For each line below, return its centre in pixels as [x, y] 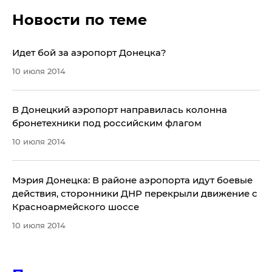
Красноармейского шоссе [76, 207]
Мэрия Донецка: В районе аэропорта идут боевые [132, 180]
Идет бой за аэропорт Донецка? [89, 53]
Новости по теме [80, 20]
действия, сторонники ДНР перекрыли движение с [135, 193]
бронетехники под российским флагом [107, 123]
